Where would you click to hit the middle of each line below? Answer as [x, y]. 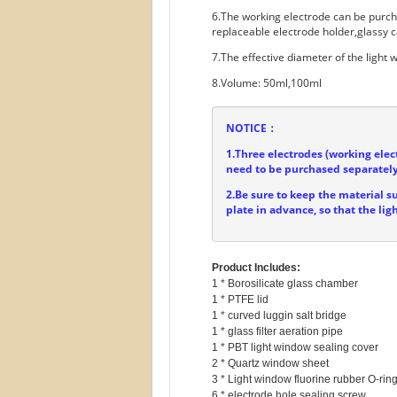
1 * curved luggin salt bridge [279, 315]
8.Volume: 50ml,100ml [267, 83]
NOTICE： [252, 128]
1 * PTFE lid [240, 300]
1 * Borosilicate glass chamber [285, 284]
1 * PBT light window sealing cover [295, 347]
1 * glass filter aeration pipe [277, 331]
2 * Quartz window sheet [270, 363]
